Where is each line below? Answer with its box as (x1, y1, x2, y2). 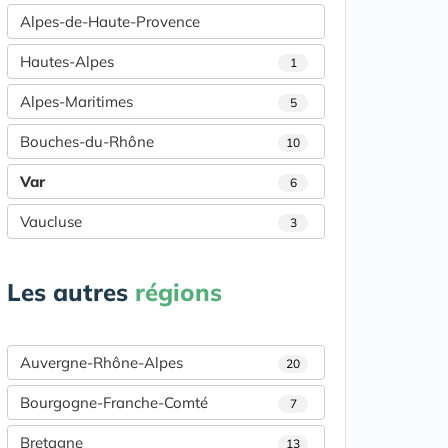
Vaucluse (20, 212, 82, 231)
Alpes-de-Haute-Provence (20, 12, 200, 31)
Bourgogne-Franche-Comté (20, 393, 208, 412)
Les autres (7, 277, 135, 307)
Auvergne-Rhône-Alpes (20, 353, 183, 372)
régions (135, 277, 222, 307)
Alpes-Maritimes (20, 92, 133, 111)
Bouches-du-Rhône (20, 132, 154, 151)
